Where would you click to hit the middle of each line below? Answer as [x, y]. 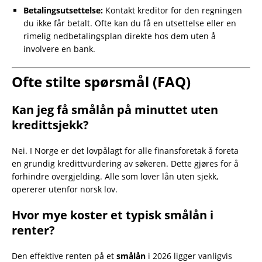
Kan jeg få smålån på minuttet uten [115, 110]
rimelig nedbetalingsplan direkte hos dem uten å [120, 36]
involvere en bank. [59, 49]
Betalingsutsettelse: [63, 11]
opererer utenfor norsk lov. [65, 189]
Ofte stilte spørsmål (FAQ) [101, 82]
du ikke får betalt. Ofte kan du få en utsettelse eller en [130, 23]
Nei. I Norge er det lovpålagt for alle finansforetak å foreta [125, 151]
